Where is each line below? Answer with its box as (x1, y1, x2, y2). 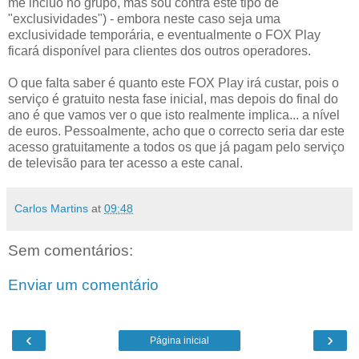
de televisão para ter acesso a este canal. (8, 155, 243, 170)
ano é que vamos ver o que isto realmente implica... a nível (8, 107, 340, 122)
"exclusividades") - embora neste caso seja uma (8, 11, 280, 26)
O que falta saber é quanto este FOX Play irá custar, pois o (8, 75, 339, 90)
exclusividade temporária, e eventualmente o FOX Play (8, 27, 321, 42)
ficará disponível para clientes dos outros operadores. (8, 43, 311, 58)
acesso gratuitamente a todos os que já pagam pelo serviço (8, 139, 345, 154)
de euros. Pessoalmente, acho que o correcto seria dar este (8, 123, 345, 138)
